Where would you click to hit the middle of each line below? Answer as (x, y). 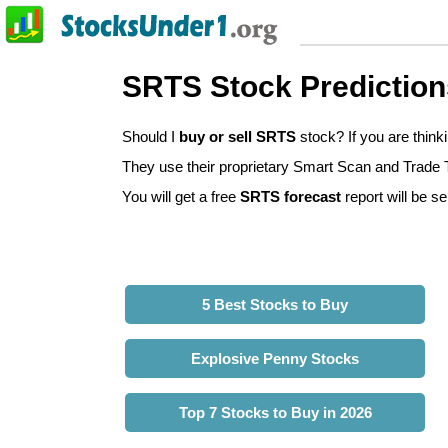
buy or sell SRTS (237, 137)
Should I (150, 137)
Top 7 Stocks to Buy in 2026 (275, 413)
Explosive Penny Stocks (275, 359)
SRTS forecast (290, 197)
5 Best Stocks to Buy (275, 305)
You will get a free (181, 197)
